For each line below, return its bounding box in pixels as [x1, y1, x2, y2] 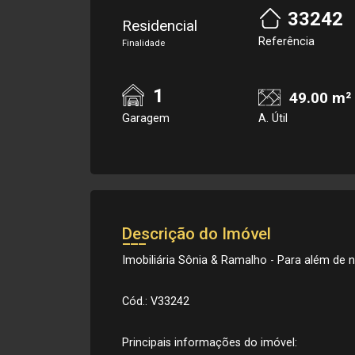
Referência [258, 35, 315, 48]
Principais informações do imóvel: [122, 336, 297, 349]
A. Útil [258, 112, 288, 125]
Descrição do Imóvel [122, 224, 271, 243]
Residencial [122, 17, 197, 35]
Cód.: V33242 [122, 295, 189, 308]
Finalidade [122, 38, 165, 48]
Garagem [122, 112, 170, 125]
